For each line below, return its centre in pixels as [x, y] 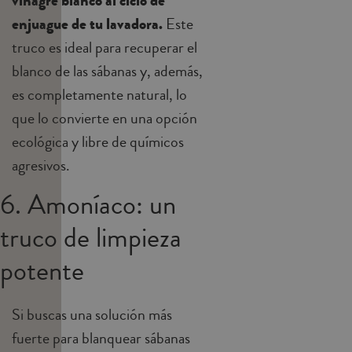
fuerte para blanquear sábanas [101, 339]
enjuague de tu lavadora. [89, 24]
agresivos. [41, 166]
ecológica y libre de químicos [98, 142]
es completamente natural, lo [99, 95]
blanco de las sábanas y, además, [107, 71]
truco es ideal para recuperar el [104, 48]
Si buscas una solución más [92, 315]
